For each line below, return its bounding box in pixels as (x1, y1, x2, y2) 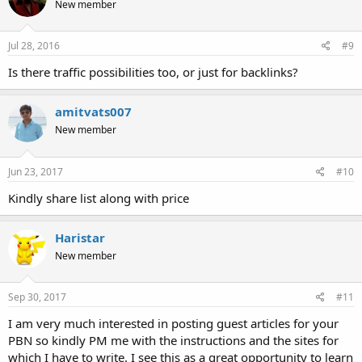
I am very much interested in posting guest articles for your (8, 315, 339, 332)
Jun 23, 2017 (8, 164, 63, 179)
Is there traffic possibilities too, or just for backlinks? (8, 64, 298, 81)
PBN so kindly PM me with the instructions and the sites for (8, 332, 339, 349)
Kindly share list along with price (8, 189, 189, 206)
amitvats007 (55, 103, 132, 120)
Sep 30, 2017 (8, 290, 66, 305)
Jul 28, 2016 (8, 39, 60, 53)
